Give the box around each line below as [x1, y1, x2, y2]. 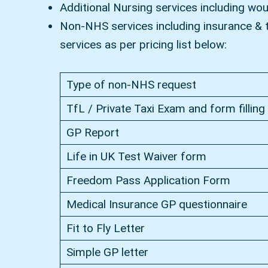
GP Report [66, 126, 119, 140]
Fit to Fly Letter [66, 221, 145, 236]
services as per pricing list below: [60, 38, 227, 52]
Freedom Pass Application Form [66, 173, 230, 188]
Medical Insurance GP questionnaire [66, 197, 247, 212]
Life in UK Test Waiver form [66, 150, 206, 164]
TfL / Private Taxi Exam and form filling [66, 102, 265, 116]
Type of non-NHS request [66, 78, 196, 92]
